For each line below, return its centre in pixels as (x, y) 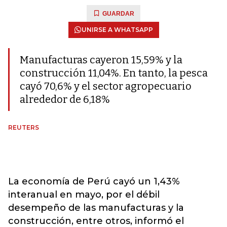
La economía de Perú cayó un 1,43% (94, 181)
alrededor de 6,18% (65, 99)
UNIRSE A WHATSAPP (117, 30)
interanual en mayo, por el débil (84, 195)
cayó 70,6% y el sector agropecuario (106, 86)
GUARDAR (118, 14)
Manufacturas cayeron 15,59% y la (101, 60)
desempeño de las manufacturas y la (96, 208)
